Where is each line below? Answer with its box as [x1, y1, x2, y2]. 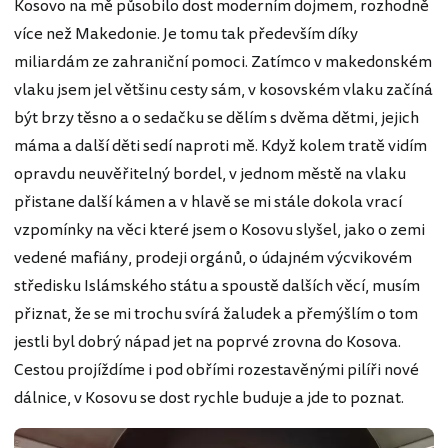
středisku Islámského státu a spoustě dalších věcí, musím [14, 274, 420, 299]
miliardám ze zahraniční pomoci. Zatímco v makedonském [14, 50, 432, 75]
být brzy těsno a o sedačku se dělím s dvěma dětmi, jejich [14, 106, 419, 131]
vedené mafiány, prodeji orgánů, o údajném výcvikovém [14, 246, 412, 271]
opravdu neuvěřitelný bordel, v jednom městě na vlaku [14, 162, 406, 187]
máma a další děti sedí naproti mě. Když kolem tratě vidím [14, 134, 427, 159]
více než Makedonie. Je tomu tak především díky [14, 22, 358, 47]
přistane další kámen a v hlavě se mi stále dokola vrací [14, 190, 402, 215]
